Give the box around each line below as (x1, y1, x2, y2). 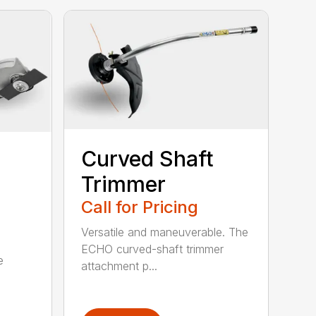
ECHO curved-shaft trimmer (81, 241, 224, 256)
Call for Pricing (81, 196, 199, 217)
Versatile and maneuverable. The (81, 224, 249, 239)
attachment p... (81, 258, 158, 273)
